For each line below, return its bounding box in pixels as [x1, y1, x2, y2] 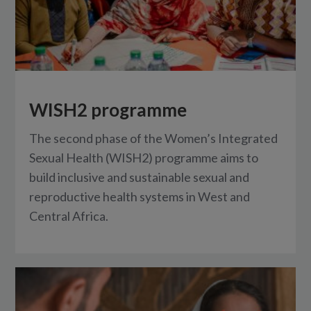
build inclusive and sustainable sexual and [29, 169, 250, 185]
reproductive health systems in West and [29, 188, 251, 204]
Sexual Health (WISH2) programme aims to [29, 149, 259, 165]
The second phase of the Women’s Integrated [29, 130, 278, 146]
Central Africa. [29, 208, 109, 224]
